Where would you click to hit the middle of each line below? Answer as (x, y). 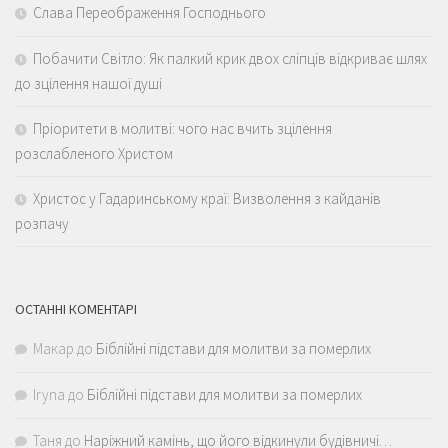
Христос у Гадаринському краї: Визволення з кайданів (207, 199)
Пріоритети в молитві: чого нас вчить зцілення (182, 129)
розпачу (42, 224)
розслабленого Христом (94, 154)
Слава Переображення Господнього (149, 13)
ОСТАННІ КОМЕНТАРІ (76, 309)
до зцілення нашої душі (88, 84)
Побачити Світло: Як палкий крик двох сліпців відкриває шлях (230, 59)
